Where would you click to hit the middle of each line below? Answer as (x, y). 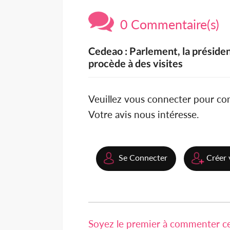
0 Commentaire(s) (167, 24)
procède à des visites (136, 63)
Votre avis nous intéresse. (143, 114)
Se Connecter (143, 158)
